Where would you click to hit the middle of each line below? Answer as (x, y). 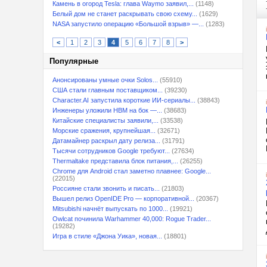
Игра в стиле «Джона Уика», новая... (107, 236)
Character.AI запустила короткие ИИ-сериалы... (124, 100)
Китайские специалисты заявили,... (105, 120)
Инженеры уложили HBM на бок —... (107, 110)
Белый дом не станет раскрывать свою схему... (125, 14)
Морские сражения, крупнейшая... (104, 131)
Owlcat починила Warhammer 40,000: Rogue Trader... (132, 219)
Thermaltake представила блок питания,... (115, 161)
